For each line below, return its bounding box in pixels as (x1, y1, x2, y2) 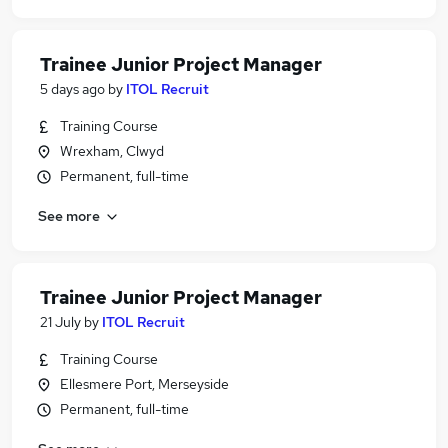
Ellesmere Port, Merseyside (60, 375, 229, 393)
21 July (40, 313, 81, 331)
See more (38, 206, 100, 225)
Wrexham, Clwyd (60, 142, 164, 160)
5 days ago (40, 80, 105, 98)
